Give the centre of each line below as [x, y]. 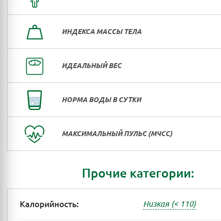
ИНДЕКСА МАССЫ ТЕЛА [102, 32]
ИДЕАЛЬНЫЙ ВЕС [92, 66]
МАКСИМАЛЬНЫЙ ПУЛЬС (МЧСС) [117, 134]
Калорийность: [49, 204]
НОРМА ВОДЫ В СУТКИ [101, 100]
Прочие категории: [138, 173]
